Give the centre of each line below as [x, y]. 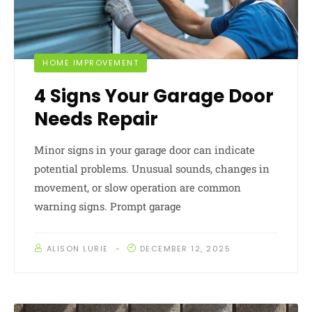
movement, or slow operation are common [138, 187]
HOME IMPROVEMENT [91, 62]
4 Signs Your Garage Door [154, 96]
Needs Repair [96, 119]
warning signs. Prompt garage [108, 206]
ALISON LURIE [77, 248]
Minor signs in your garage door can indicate [145, 149]
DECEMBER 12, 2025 [185, 248]
